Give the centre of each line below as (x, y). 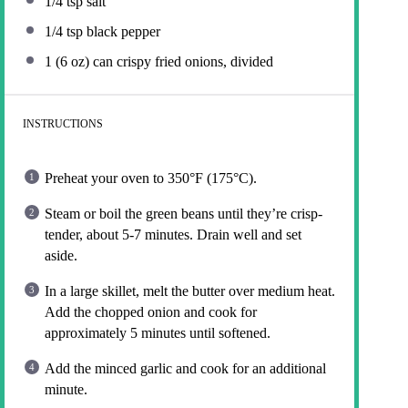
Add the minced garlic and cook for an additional (185, 368)
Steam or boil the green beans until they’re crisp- (184, 213)
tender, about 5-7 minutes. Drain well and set (173, 234)
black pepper (122, 31)
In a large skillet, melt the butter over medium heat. (190, 291)
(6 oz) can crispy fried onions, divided (163, 61)
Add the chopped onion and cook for (151, 311)
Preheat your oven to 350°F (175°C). (151, 178)
